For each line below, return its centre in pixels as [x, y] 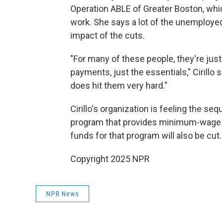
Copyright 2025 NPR [110, 159]
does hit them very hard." [119, 85]
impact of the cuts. [108, 35]
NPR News [62, 194]
